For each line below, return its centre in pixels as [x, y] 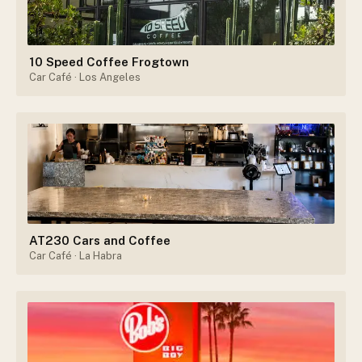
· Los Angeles [106, 78]
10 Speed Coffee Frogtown [109, 62]
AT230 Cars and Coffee [100, 241]
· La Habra [97, 256]
